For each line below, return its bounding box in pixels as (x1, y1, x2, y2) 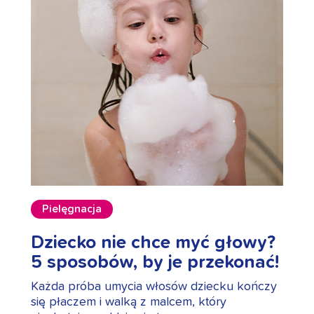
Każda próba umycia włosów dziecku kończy (31, 280, 277, 294)
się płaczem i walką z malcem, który (31, 296, 226, 309)
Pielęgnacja (42, 203, 102, 215)
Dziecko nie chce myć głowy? (31, 233, 275, 252)
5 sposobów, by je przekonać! (31, 253, 279, 272)
